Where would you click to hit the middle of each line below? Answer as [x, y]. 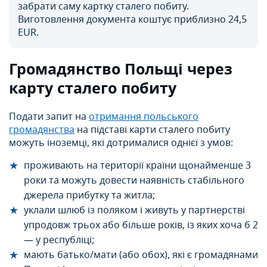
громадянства [42, 130]
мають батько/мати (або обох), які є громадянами [141, 255]
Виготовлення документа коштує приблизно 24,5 [132, 20]
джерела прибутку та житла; [89, 196]
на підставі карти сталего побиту [152, 130]
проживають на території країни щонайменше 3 [137, 166]
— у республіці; [59, 240]
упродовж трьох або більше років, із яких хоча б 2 [141, 226]
